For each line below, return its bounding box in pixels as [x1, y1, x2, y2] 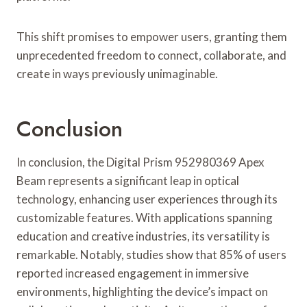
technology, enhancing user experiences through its [16, 191, 278, 206]
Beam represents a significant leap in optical [16, 173, 239, 188]
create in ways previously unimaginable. [16, 66, 218, 81]
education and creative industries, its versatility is [16, 228, 270, 243]
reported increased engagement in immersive [16, 265, 249, 280]
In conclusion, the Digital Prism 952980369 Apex [16, 154, 265, 169]
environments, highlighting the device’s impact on [16, 284, 268, 299]
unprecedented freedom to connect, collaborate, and [16, 47, 286, 62]
